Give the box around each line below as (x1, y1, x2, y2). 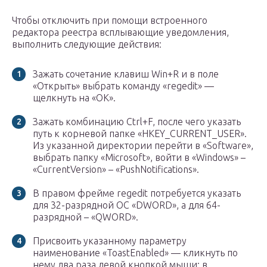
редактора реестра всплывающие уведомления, (12, 27, 229, 38)
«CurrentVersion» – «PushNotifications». (33, 164, 199, 175)
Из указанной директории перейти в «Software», (33, 140, 253, 151)
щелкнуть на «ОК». (33, 92, 116, 104)
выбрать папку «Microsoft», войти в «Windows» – (33, 152, 246, 163)
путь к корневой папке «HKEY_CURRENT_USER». (33, 128, 247, 139)
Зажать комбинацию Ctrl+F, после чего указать (33, 116, 241, 128)
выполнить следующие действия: (12, 39, 162, 50)
